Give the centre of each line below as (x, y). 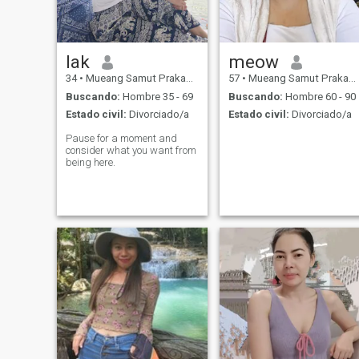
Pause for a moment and (121, 139)
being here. (90, 163)
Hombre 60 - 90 (319, 96)
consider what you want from (131, 151)
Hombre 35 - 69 (156, 96)
